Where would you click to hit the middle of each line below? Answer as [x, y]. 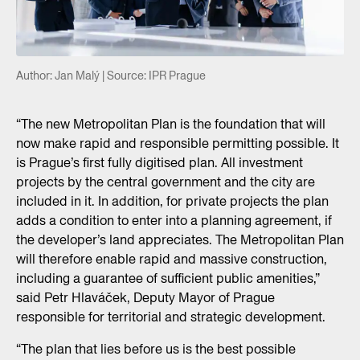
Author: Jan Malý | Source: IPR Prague [111, 76]
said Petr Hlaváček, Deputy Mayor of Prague [145, 298]
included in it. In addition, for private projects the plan [172, 201]
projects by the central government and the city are [166, 182]
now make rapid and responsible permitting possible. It [178, 143]
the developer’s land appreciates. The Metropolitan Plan [180, 240]
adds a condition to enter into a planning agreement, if [174, 221]
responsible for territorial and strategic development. [171, 317]
